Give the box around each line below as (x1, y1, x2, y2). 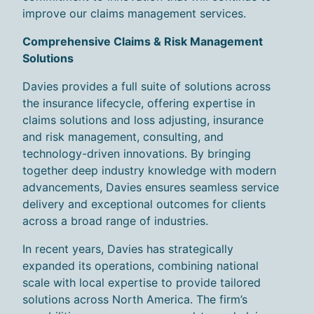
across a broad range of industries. (22, 214, 208, 228)
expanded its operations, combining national (22, 259, 259, 273)
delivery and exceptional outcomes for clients (22, 197, 266, 212)
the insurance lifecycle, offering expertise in (22, 96, 255, 111)
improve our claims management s (22, 6, 205, 21)
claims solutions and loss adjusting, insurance (22, 113, 264, 128)
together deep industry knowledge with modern (22, 163, 276, 178)
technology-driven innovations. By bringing (22, 146, 251, 161)
